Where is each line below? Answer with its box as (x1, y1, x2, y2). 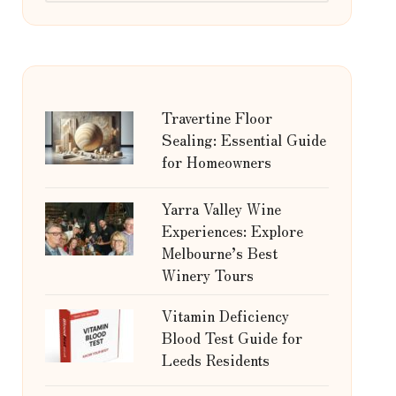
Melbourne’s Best (161, 241, 278, 263)
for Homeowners (161, 150, 271, 172)
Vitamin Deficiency (161, 304, 289, 326)
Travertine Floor (161, 106, 272, 128)
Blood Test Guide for (161, 326, 302, 348)
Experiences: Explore (161, 219, 303, 241)
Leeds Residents (161, 348, 270, 370)
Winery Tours (161, 263, 254, 286)
